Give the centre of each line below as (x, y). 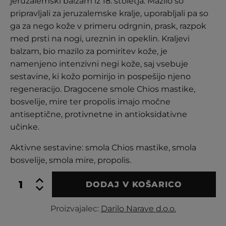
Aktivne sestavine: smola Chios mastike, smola (103, 148)
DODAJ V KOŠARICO (134, 184)
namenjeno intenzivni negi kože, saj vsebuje (99, 64)
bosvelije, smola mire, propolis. (71, 160)
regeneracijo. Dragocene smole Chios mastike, (103, 89)
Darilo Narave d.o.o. (138, 209)
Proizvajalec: (75, 209)
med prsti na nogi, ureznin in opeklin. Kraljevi (100, 39)
